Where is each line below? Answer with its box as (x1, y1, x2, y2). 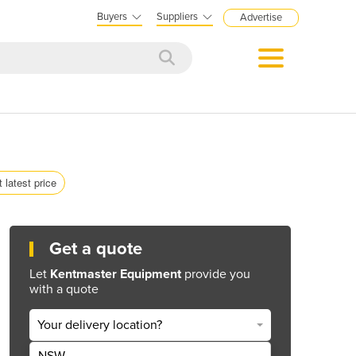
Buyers (97, 10, 127, 23)
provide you (181, 265, 250, 282)
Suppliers (157, 10, 198, 23)
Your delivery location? (37, 317, 162, 334)
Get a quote (49, 238, 142, 259)
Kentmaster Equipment (50, 265, 181, 282)
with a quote (29, 281, 99, 297)
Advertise (240, 11, 282, 24)
